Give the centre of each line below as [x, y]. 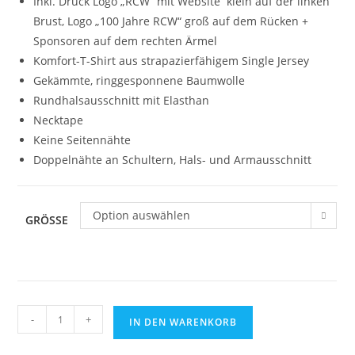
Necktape [59, 120]
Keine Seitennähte [82, 140]
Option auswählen [142, 216]
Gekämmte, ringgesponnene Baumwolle [139, 81]
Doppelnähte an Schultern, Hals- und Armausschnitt [173, 160]
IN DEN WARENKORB [183, 323]
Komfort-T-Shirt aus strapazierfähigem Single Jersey [172, 61]
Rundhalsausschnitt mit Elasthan [122, 101]
